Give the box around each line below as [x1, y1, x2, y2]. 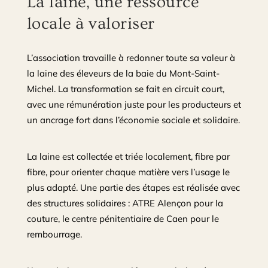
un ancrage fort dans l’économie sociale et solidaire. [26, 114, 240, 126]
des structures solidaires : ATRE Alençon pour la [26, 197, 223, 209]
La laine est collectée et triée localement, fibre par [26, 150, 230, 162]
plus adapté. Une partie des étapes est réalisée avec [26, 181, 240, 193]
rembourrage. [26, 228, 82, 240]
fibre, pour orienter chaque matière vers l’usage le [26, 166, 230, 178]
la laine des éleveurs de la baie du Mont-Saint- [26, 67, 220, 79]
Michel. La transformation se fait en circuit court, [26, 83, 224, 95]
